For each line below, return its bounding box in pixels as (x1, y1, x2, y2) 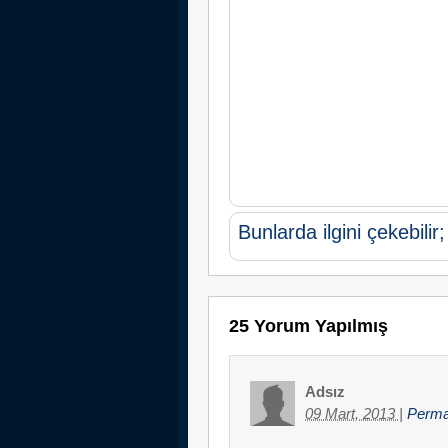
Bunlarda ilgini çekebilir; (238, 220, 445, 243)
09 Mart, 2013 (305, 404, 399, 422)
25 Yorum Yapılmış (229, 315, 388, 336)
